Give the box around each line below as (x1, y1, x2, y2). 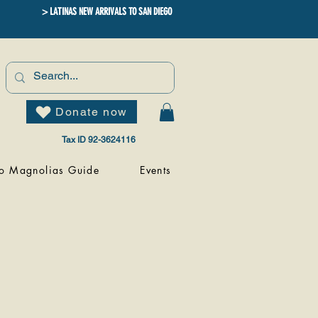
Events (140, 163, 172, 177)
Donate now (55, 105, 128, 119)
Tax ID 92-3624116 (62, 135, 136, 146)
